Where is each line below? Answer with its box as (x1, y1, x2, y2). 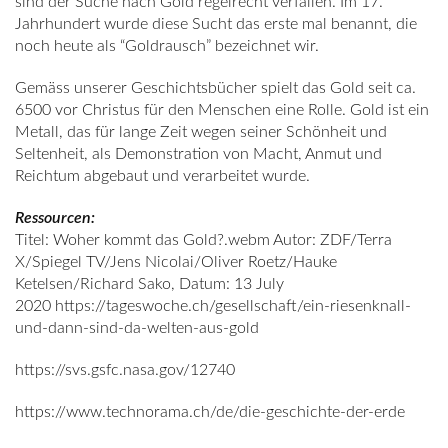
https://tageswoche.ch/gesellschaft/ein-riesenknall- (55, 298, 411, 314)
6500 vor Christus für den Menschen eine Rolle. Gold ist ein (15, 102, 429, 118)
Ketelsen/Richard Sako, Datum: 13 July (15, 276, 284, 292)
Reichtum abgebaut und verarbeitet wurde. (15, 168, 310, 184)
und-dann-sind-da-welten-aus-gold (15, 320, 259, 336)
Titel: (15, 232, 53, 248)
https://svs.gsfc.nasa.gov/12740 (15, 362, 235, 378)
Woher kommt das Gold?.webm (53, 232, 273, 248)
